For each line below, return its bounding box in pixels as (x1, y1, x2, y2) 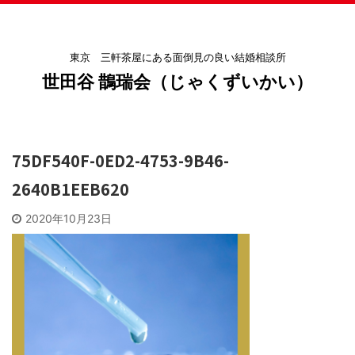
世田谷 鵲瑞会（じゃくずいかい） (42, 71, 313, 92)
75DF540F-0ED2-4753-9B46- (12, 149, 229, 172)
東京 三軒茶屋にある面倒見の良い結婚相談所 (69, 51, 286, 63)
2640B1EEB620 (12, 177, 129, 200)
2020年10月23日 (25, 212, 112, 225)
